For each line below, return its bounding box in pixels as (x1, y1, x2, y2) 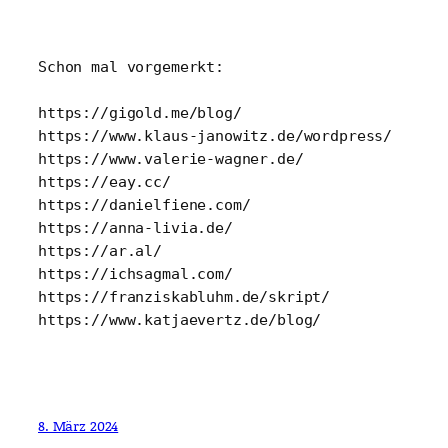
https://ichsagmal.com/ (38, 265, 233, 283)
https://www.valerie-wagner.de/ (38, 150, 304, 168)
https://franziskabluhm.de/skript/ (38, 288, 331, 306)
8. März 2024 (38, 414, 119, 436)
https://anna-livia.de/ (38, 219, 233, 237)
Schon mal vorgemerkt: (38, 58, 224, 76)
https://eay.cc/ (38, 173, 171, 191)
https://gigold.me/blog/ (38, 104, 242, 122)
